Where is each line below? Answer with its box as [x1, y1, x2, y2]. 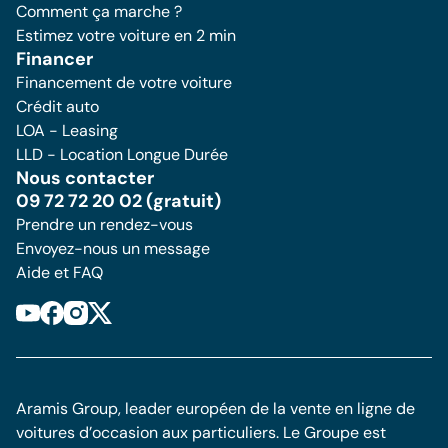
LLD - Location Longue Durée [16, 144, 228, 165]
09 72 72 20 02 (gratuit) [16, 189, 221, 213]
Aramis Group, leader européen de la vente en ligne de [16, 398, 415, 419]
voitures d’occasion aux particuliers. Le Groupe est [16, 422, 386, 443]
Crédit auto [16, 96, 99, 117]
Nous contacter [16, 166, 154, 190]
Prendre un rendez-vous [16, 214, 193, 235]
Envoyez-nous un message [16, 238, 210, 259]
